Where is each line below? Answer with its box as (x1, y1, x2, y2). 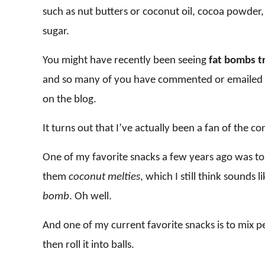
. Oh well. (69, 191, 112, 202)
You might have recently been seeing (43, 55, 209, 66)
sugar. (43, 26, 69, 37)
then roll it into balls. (43, 240, 134, 251)
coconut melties (69, 172, 140, 183)
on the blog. (43, 94, 96, 105)
